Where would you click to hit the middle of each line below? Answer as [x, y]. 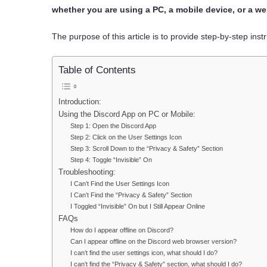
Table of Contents [97, 70]
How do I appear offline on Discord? [122, 230]
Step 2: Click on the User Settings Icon [126, 137]
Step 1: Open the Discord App [113, 126]
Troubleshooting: [87, 173]
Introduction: [80, 102]
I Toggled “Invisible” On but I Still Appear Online [137, 207]
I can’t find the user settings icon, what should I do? [144, 253]
